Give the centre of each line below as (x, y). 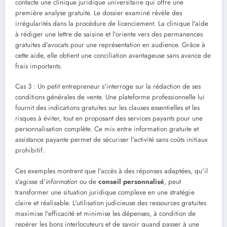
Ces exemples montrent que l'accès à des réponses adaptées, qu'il (111, 171)
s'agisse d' (30, 181)
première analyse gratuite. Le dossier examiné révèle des (99, 13)
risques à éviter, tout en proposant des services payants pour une (109, 119)
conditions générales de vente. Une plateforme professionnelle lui (110, 97)
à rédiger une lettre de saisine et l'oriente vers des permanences (109, 34)
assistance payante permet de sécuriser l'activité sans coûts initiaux (111, 140)
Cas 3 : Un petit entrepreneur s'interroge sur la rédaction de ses (108, 87)
